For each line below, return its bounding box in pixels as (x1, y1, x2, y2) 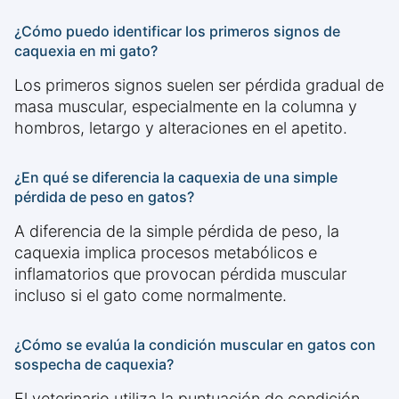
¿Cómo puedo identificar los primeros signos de (14, 22, 340, 41)
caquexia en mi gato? (14, 42, 158, 61)
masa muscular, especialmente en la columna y (14, 97, 357, 117)
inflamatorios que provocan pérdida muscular (14, 265, 346, 284)
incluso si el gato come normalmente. (14, 286, 287, 305)
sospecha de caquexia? (14, 355, 174, 374)
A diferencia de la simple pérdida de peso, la (14, 222, 339, 241)
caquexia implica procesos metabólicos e (14, 243, 317, 263)
